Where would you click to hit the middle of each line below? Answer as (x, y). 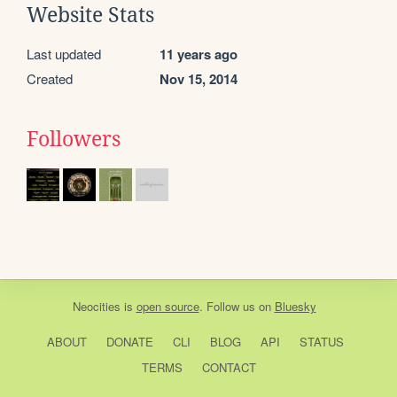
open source (167, 306)
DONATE (129, 341)
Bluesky (295, 306)
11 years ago (198, 54)
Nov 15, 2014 (198, 78)
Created (50, 78)
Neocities (96, 306)
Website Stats (90, 15)
